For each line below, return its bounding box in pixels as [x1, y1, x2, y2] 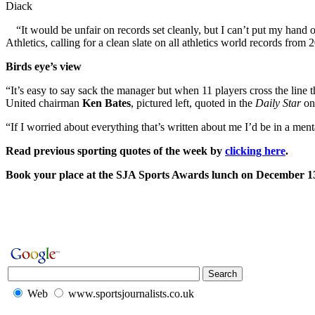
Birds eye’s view [6, 60, 82, 72]
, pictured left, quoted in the [131, 96, 255, 109]
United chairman [6, 96, 82, 109]
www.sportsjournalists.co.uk [68, 287, 194, 300]
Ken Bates [82, 96, 131, 109]
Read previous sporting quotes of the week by [6, 144, 225, 157]
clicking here [225, 144, 285, 157]
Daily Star [255, 96, 301, 109]
